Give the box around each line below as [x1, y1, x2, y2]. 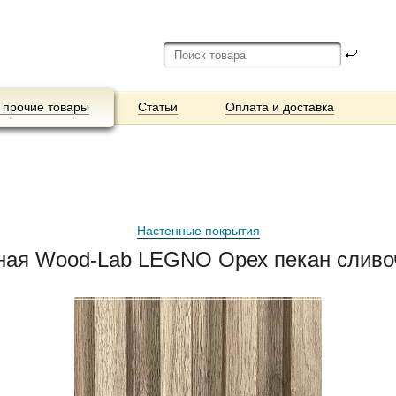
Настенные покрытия [136, 224, 260, 238]
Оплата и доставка [225, 100, 335, 114]
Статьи [138, 100, 179, 114]
